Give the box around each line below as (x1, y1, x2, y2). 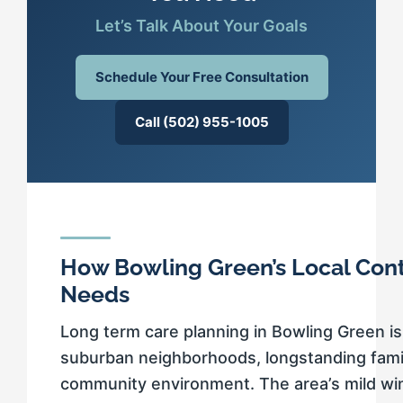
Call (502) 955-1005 (134, 113, 269, 131)
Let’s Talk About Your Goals (95, 16, 308, 36)
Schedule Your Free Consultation (94, 68, 309, 86)
